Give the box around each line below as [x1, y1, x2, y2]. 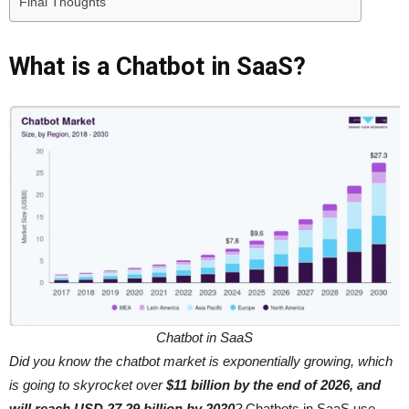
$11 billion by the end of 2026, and [166, 377, 381, 393]
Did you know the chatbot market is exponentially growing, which [9, 353, 393, 370]
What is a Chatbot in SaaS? [9, 52, 306, 82]
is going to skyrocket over [9, 377, 166, 393]
